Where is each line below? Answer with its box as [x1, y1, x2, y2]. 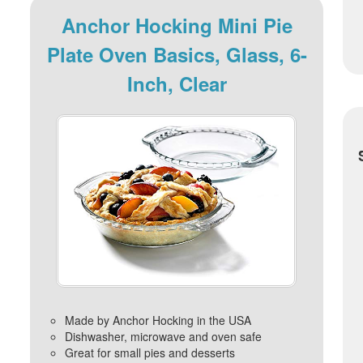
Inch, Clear [126, 70, 227, 98]
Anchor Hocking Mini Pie [61, 11, 293, 40]
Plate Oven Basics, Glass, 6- [46, 41, 307, 69]
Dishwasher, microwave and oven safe [64, 327, 262, 344]
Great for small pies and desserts [64, 344, 235, 361]
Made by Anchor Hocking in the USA [64, 311, 251, 328]
